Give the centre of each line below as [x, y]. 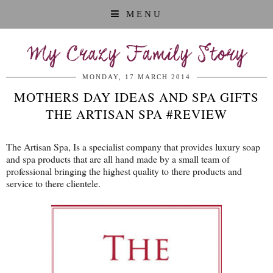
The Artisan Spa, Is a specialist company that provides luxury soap [133, 147]
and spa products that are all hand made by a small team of [118, 159]
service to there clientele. [53, 183]
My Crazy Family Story [136, 55]
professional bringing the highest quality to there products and [124, 171]
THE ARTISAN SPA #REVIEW [136, 114]
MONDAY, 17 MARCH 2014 [136, 77]
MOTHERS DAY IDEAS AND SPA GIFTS [136, 97]
